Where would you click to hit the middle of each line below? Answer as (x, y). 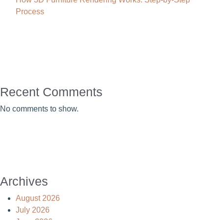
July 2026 (33, 210)
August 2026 (38, 198)
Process (30, 12)
